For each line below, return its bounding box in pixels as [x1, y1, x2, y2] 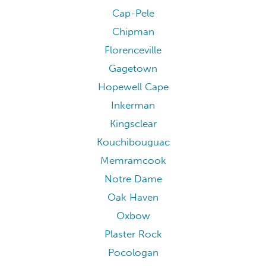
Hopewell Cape [97, 81, 169, 94]
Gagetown [109, 62, 157, 75]
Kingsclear [109, 118, 157, 131]
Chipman [112, 26, 154, 39]
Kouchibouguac [96, 136, 170, 149]
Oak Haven [107, 191, 159, 204]
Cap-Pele [112, 7, 154, 20]
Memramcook [100, 154, 166, 167]
